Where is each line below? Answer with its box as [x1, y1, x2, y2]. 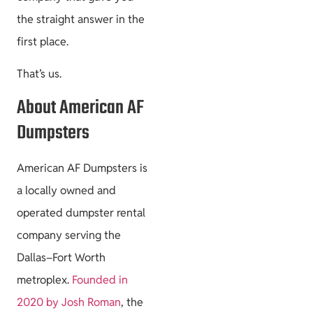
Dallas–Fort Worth [17, 249, 105, 265]
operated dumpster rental [17, 205, 145, 220]
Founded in [72, 272, 128, 287]
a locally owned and [17, 182, 116, 198]
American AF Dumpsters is [17, 160, 147, 175]
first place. [17, 34, 68, 49]
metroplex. [17, 272, 72, 287]
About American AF [17, 92, 144, 123]
